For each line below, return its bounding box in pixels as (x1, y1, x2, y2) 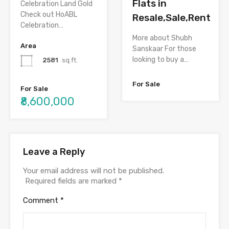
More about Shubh (132, 33, 192, 42)
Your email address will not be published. (23, 166, 164, 175)
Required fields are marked (25, 176, 119, 186)
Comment (23, 195, 60, 205)
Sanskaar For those (132, 44, 196, 53)
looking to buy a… (132, 55, 189, 64)
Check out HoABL (20, 10, 77, 19)
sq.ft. (62, 56, 78, 64)
